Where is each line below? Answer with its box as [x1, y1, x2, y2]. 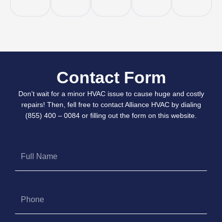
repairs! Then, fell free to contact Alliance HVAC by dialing [21, 100, 201, 109]
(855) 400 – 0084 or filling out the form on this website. [25, 111, 197, 119]
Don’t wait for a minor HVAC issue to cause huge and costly [18, 89, 204, 98]
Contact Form [56, 67, 166, 87]
